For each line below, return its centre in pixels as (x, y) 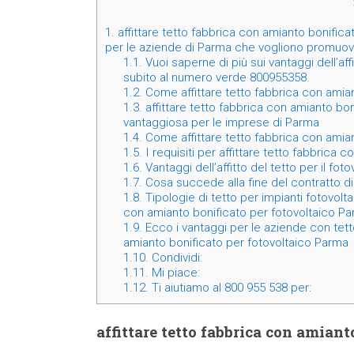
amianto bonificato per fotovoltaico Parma (235, 243)
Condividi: (175, 258)
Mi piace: (174, 273)
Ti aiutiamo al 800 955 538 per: (230, 288)
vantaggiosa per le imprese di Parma (221, 123)
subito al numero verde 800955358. (216, 78)
